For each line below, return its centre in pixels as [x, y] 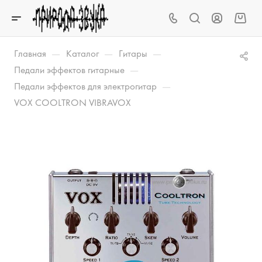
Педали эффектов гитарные [69, 70]
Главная [30, 53]
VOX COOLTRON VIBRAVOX [73, 102]
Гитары [133, 53]
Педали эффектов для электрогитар [85, 86]
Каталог [82, 53]
